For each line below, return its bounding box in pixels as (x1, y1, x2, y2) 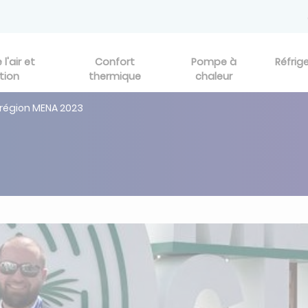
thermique (88, 69, 141, 83)
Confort (94, 55, 135, 69)
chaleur (195, 69, 232, 83)
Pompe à (190, 55, 236, 69)
